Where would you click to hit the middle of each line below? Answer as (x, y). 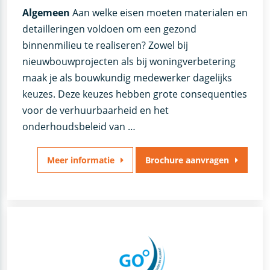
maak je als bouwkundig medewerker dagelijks (127, 78)
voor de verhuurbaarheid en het (95, 111)
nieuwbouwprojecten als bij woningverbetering (129, 62)
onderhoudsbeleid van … (79, 127)
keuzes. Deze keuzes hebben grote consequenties (134, 94)
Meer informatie (81, 160)
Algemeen (46, 13)
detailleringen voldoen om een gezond (109, 29)
